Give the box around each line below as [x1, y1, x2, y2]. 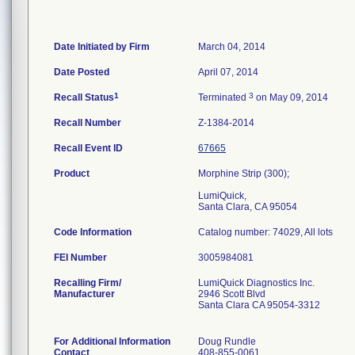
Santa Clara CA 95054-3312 [198, 300, 320, 311]
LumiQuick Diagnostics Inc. [198, 277, 315, 288]
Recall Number [54, 117, 121, 128]
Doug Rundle [198, 336, 256, 347]
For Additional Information [54, 336, 170, 347]
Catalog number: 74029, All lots [198, 227, 333, 238]
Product [54, 168, 90, 179]
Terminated [198, 92, 249, 103]
